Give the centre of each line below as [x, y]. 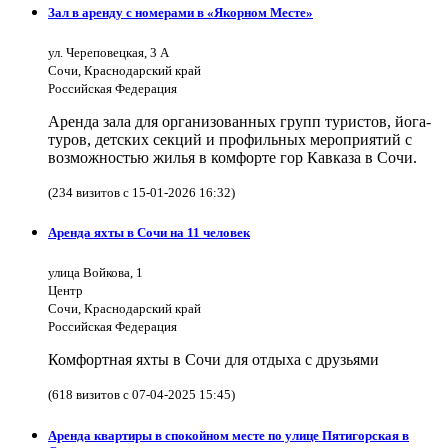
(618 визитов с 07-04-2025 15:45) [141, 395]
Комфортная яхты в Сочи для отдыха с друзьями [213, 360]
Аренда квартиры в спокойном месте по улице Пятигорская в [228, 435]
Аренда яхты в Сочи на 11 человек [149, 233]
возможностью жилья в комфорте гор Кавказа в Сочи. [232, 158]
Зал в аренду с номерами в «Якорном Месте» [180, 12]
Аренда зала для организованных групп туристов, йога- [239, 122]
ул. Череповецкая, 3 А [108, 53]
